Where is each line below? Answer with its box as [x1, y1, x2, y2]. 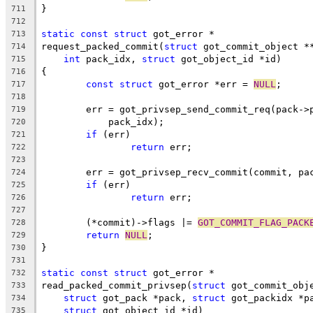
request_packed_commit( [41, 41, 164, 52]
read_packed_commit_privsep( [41, 279, 192, 291]
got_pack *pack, [97, 292, 192, 303]
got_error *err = [153, 78, 254, 89]
